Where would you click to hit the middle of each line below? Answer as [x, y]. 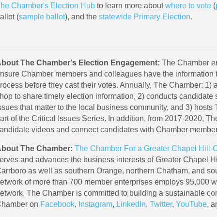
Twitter [161, 204]
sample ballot [42, 16]
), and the [82, 16]
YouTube [191, 204]
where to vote [188, 5]
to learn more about [130, 5]
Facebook [57, 204]
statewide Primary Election [144, 16]
